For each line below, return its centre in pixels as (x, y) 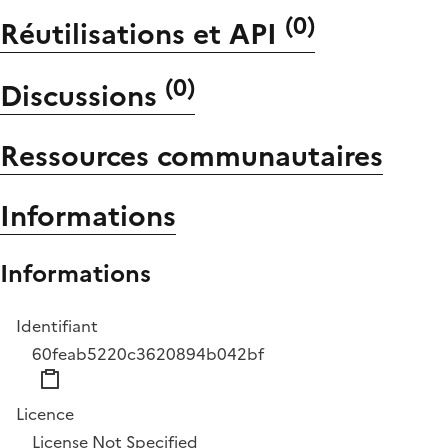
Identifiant (57, 326)
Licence (45, 414)
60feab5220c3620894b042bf (148, 354)
